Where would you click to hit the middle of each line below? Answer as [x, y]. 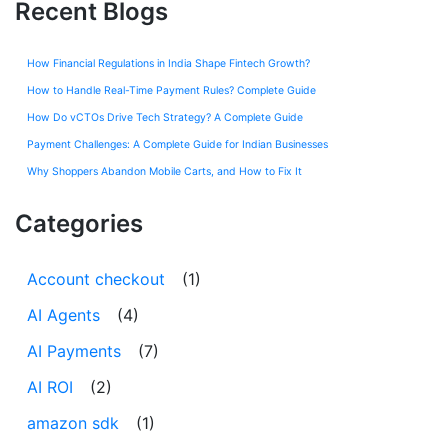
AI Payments [74, 351]
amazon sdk [73, 423]
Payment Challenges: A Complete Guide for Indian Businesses [177, 144]
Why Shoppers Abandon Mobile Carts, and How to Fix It [164, 171]
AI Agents [63, 315]
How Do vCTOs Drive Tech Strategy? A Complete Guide [165, 117]
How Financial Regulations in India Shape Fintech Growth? [168, 63]
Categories [79, 223]
